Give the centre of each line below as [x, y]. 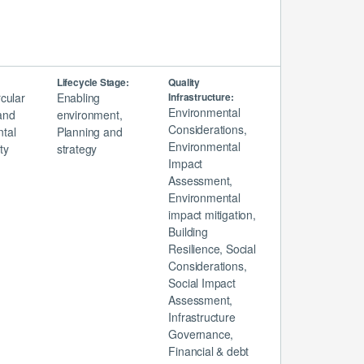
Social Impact [202, 283]
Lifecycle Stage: [93, 82]
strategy [77, 149]
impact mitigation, [212, 214]
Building [188, 232]
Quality [184, 82]
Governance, [201, 334]
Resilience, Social [212, 249]
